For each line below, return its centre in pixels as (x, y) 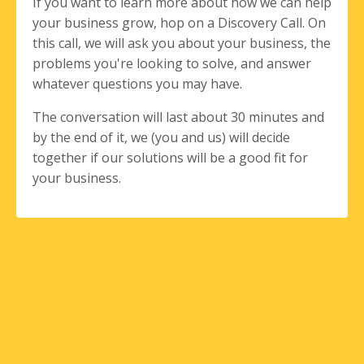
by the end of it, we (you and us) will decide (161, 138)
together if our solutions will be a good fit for (170, 158)
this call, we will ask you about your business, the (182, 43)
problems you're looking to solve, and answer (172, 64)
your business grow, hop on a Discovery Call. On (179, 23)
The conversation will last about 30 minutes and (178, 117)
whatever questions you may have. (137, 84)
